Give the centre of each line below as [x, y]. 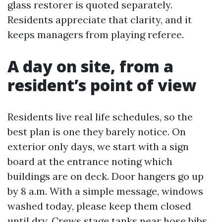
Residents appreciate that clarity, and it [100, 20]
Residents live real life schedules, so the [100, 117]
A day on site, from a [90, 66]
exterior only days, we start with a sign [98, 146]
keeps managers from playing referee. [96, 34]
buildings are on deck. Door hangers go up [106, 176]
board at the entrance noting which [90, 161]
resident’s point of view [102, 85]
